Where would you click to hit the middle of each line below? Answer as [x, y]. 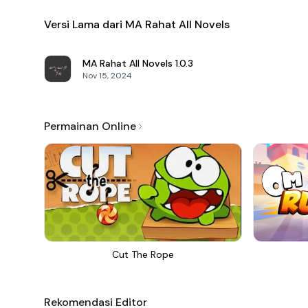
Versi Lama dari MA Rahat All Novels [137, 24]
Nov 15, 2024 [107, 76]
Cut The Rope [143, 254]
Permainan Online [90, 126]
